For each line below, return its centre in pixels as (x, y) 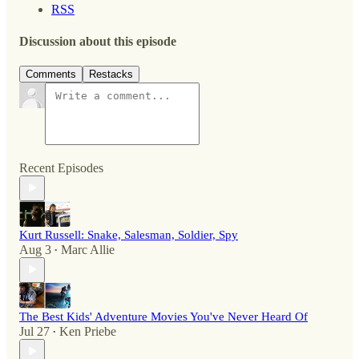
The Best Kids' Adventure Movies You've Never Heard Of (163, 316)
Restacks (111, 74)
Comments (51, 74)
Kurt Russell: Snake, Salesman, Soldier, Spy (129, 234)
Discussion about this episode (98, 41)
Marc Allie (88, 249)
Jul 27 (34, 331)
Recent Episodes (61, 167)
